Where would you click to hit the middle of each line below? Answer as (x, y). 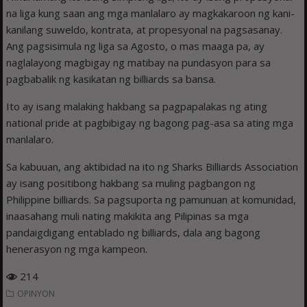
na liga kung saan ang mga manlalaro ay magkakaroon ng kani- (151, 13)
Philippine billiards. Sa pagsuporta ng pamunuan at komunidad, (151, 200)
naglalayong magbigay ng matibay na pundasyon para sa (139, 63)
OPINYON (36, 294)
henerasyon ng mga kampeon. (77, 249)
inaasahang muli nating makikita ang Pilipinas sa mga (128, 216)
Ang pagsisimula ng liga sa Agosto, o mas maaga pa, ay (136, 46)
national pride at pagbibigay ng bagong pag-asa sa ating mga (150, 123)
